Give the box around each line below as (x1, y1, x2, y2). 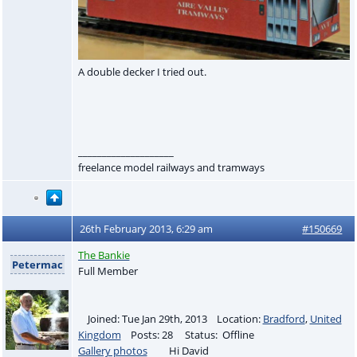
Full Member (77, 263, 138, 278)
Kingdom (77, 327, 121, 342)
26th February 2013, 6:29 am (80, 221, 214, 236)
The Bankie (77, 247, 130, 262)
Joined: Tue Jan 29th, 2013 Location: (77, 311, 263, 326)
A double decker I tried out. (77, 64, 206, 79)
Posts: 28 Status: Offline (120, 327, 264, 342)
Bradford (262, 311, 305, 326)
